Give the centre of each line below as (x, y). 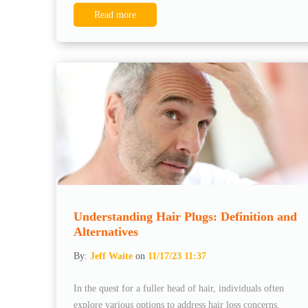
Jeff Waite (111, 256)
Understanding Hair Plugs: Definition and (185, 216)
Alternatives (106, 231)
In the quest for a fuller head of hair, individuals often (179, 288)
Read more (115, 14)
